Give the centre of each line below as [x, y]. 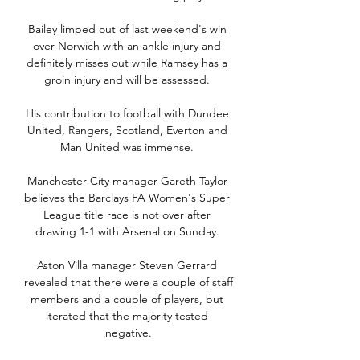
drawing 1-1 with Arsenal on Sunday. [129, 232]
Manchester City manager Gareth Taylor [127, 181]
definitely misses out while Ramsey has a [127, 63]
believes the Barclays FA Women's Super [127, 198]
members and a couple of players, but [127, 299]
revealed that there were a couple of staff [129, 282]
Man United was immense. [129, 147]
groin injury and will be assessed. [129, 80]
